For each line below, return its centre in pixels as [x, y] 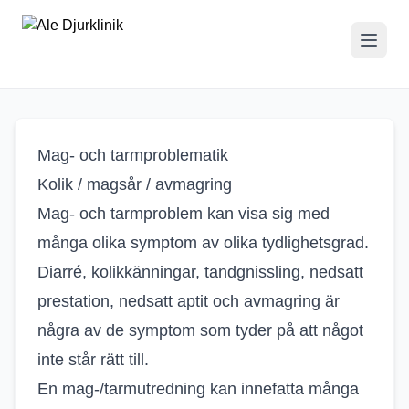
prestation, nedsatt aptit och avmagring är [189, 301]
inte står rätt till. [95, 360]
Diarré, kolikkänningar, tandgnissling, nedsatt [200, 272]
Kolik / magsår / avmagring [135, 184]
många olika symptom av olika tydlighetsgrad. [203, 243]
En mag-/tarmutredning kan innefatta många [198, 389]
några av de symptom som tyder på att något [200, 330]
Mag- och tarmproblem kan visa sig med [184, 214]
